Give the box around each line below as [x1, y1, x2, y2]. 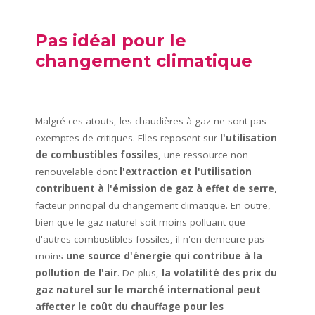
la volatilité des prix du [162, 266, 277, 280]
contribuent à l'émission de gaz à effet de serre [35, 182, 274, 195]
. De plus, [117, 266, 162, 280]
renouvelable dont [35, 165, 117, 179]
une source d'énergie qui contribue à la [63, 250, 262, 263]
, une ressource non [158, 148, 248, 162]
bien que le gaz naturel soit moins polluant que [35, 216, 245, 229]
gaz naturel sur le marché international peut [35, 283, 261, 297]
